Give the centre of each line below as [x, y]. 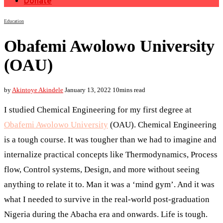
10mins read [129, 90]
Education [14, 21]
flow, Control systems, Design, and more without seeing [102, 169]
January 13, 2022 [88, 90]
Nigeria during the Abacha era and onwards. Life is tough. [106, 214]
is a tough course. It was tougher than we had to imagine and [110, 139]
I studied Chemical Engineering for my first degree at [98, 110]
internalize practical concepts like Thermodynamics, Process [111, 154]
